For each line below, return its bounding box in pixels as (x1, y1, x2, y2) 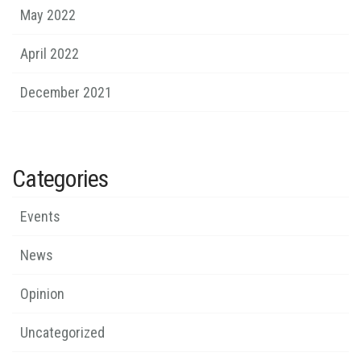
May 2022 (20, 6, 76, 23)
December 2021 (20, 83, 112, 101)
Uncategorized (20, 323, 105, 341)
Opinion (20, 284, 64, 302)
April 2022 (20, 44, 79, 62)
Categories (12, 164, 109, 193)
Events (20, 207, 60, 225)
